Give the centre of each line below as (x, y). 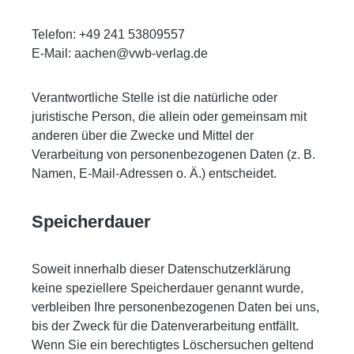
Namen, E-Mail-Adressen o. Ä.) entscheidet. (154, 173)
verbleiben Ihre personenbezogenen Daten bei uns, (175, 307)
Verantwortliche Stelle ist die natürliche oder (154, 97)
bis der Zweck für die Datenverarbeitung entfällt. (165, 326)
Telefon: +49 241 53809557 (108, 34)
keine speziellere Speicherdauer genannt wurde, (168, 288)
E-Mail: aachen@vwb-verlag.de (120, 53)
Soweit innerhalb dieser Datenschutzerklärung (161, 269)
